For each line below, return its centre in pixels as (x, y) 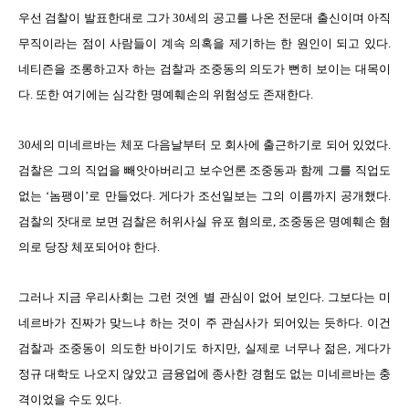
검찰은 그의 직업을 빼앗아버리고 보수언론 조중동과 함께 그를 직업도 (204, 170)
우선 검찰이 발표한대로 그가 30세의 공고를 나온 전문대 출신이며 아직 (204, 18)
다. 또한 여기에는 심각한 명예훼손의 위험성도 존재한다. (166, 94)
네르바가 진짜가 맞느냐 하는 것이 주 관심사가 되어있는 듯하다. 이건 (204, 323)
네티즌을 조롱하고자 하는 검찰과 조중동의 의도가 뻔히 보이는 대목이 (204, 69)
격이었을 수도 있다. (70, 399)
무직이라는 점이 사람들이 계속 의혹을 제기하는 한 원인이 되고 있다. (204, 43)
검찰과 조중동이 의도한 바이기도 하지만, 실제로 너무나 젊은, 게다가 (204, 348)
